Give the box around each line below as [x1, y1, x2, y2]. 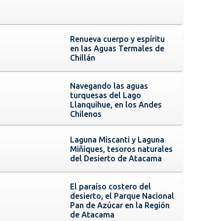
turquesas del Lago [70, 90, 142, 100]
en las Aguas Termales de [70, 43, 165, 53]
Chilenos [70, 109, 102, 118]
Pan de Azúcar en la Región [70, 200, 170, 210]
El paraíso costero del [70, 182, 151, 191]
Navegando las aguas [70, 81, 148, 90]
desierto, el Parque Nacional [70, 191, 175, 200]
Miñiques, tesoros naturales [70, 144, 173, 153]
